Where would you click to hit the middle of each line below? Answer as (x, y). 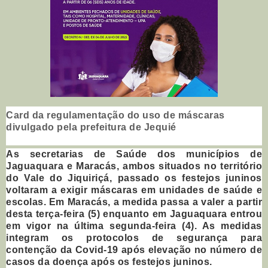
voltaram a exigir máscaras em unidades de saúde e (134, 190)
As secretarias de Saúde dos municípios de (134, 154)
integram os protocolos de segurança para (134, 238)
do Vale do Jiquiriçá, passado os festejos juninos (134, 178)
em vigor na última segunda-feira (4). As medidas (134, 226)
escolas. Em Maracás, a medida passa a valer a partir (134, 202)
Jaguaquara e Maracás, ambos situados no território (134, 166)
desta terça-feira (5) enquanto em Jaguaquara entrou (134, 214)
